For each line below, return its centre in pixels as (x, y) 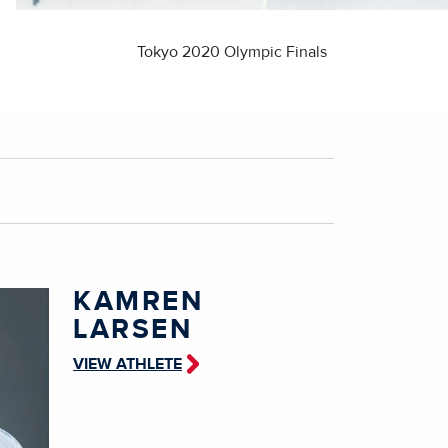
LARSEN (132, 329)
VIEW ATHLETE (127, 363)
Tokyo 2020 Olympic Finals (232, 51)
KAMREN (138, 301)
